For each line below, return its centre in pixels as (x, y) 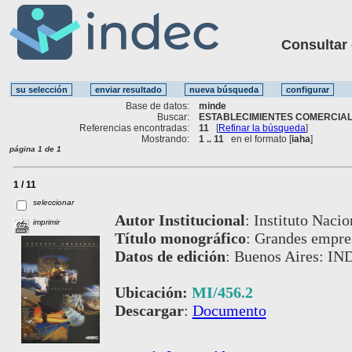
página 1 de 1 (35, 148)
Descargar (149, 310)
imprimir (47, 222)
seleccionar (54, 202)
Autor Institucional (180, 220)
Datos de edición (170, 256)
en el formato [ (258, 139)
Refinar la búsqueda (262, 128)
